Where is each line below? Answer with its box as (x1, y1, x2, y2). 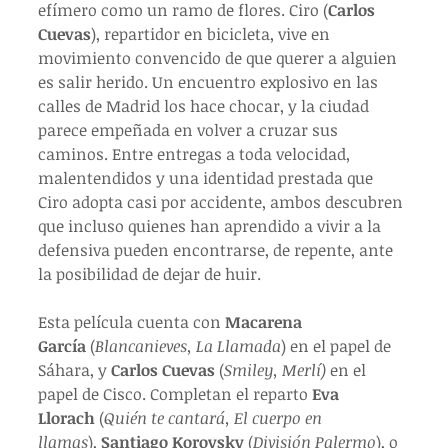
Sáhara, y (38, 359, 111, 382)
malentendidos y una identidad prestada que (38, 167, 377, 190)
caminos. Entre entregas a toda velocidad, (38, 143, 354, 166)
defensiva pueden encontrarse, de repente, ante (38, 239, 397, 262)
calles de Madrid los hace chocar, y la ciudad (38, 95, 373, 118)
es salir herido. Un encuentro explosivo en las (38, 71, 382, 94)
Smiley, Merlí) (224, 359, 326, 382)
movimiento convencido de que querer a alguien (38, 47, 401, 70)
